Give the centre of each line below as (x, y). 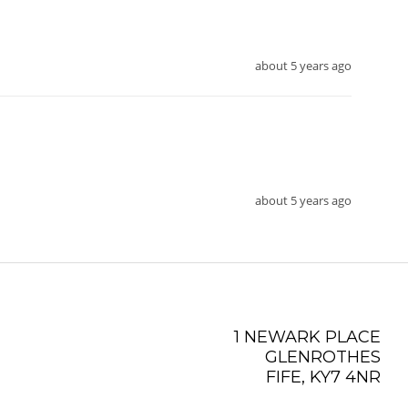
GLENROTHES (322, 357)
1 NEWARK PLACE (307, 337)
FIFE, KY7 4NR (323, 377)
